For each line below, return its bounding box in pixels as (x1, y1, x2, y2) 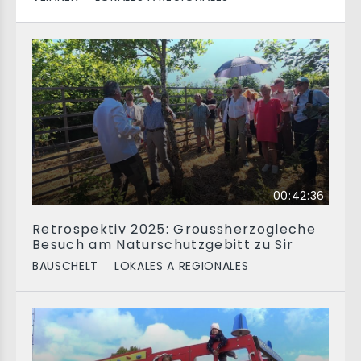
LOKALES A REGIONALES (114, 258, 249, 274)
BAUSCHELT (32, 258, 98, 274)
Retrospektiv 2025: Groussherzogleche (32, 220, 317, 239)
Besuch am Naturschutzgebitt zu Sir (32, 235, 294, 254)
